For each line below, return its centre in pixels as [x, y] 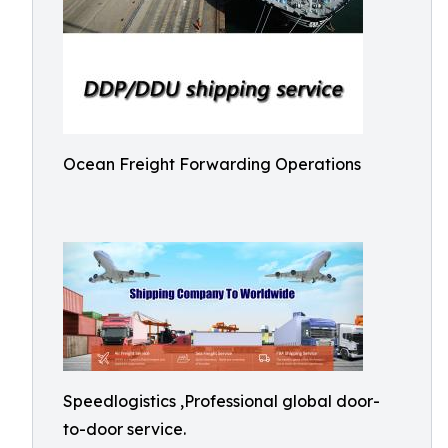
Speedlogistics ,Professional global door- [221, 401]
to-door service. [124, 429]
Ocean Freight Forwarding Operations [212, 164]
